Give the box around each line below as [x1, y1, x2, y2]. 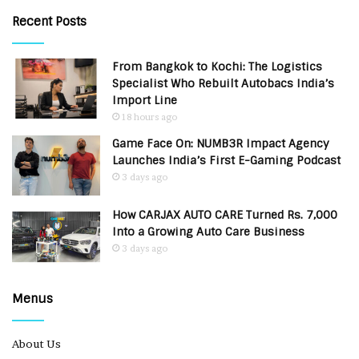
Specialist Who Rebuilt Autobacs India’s [112, 76, 334, 91]
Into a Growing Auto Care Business [112, 224, 305, 240]
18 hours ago [122, 111, 177, 123]
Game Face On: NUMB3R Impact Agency [112, 136, 329, 151]
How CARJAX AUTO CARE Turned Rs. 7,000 [112, 208, 337, 223]
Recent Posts [12, 14, 87, 30]
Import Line [112, 93, 177, 108]
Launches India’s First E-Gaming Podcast [112, 153, 341, 168]
